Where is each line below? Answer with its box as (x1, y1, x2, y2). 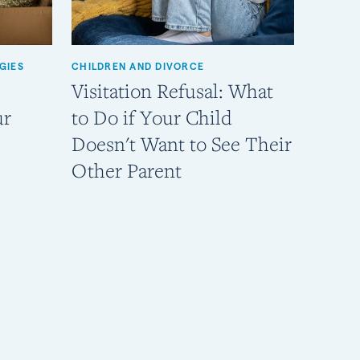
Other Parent (72, 157, 182, 184)
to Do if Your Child (72, 104, 232, 131)
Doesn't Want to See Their (72, 131, 292, 157)
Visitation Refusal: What (72, 78, 273, 104)
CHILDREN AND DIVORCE (72, 61, 204, 72)
